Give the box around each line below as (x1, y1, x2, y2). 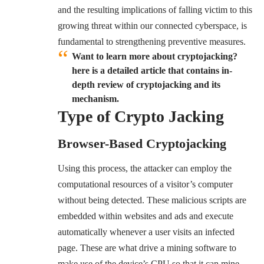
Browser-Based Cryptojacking (58, 136, 226, 151)
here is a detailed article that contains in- (72, 65, 232, 76)
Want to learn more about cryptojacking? (72, 51, 237, 62)
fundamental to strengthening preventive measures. (58, 37, 246, 47)
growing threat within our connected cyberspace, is (58, 21, 247, 31)
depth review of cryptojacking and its (72, 80, 220, 90)
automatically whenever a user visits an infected (58, 226, 235, 237)
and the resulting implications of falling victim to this (58, 5, 252, 15)
